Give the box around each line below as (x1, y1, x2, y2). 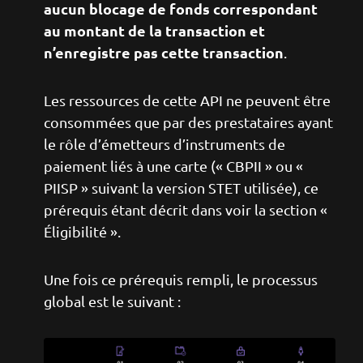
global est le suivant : (44, 293, 181, 310)
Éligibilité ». (44, 223, 121, 240)
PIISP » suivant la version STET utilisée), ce (44, 179, 318, 196)
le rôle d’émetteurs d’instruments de (44, 135, 285, 152)
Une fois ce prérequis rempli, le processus (44, 271, 318, 288)
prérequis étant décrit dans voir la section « (44, 201, 327, 218)
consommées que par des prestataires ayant (44, 113, 333, 130)
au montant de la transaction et (44, 21, 265, 40)
